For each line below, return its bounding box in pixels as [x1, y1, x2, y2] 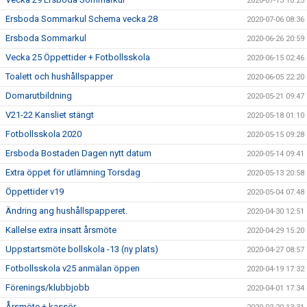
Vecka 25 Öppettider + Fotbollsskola [5, 52, 150, 62]
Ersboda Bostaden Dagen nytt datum [5, 148, 151, 158]
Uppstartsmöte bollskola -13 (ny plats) [5, 244, 158, 254]
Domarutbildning [5, 90, 72, 101]
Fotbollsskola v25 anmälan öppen [5, 263, 140, 273]
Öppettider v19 [5, 186, 64, 197]
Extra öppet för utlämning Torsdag [5, 167, 140, 177]
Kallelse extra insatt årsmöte [5, 225, 116, 235]
